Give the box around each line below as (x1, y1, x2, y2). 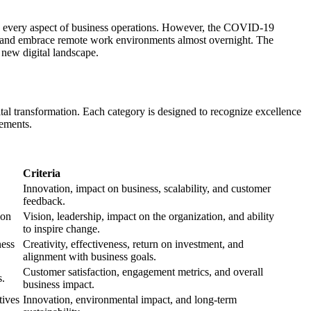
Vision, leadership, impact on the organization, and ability (23, 210, 274, 222)
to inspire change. (23, 222, 100, 235)
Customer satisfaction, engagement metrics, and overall (23, 265, 263, 278)
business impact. (23, 278, 94, 290)
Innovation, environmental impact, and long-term (23, 293, 237, 305)
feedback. (23, 194, 65, 207)
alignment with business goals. (23, 250, 156, 262)
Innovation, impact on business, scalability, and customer (23, 182, 271, 194)
